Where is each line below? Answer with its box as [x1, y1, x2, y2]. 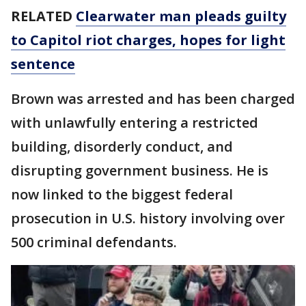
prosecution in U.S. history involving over [11, 208, 285, 227]
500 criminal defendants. [11, 232, 177, 251]
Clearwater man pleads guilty [76, 6, 286, 25]
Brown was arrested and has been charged [11, 89, 295, 108]
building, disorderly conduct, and [11, 137, 233, 156]
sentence [11, 54, 75, 73]
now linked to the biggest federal [11, 184, 233, 204]
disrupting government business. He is [11, 161, 268, 180]
